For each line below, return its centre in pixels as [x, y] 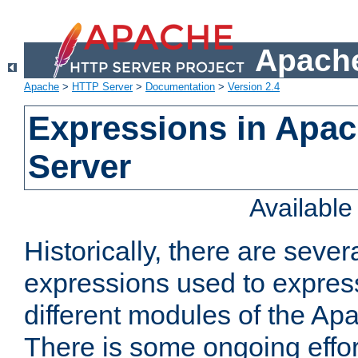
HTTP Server [102, 87]
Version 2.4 [254, 87]
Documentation [180, 87]
